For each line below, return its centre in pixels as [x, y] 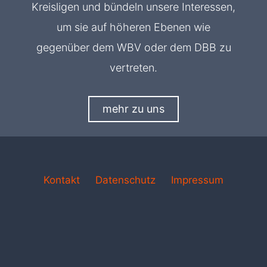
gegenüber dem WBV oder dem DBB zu [133, 47]
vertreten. [133, 67]
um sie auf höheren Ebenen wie [133, 27]
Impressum [197, 180]
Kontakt [62, 180]
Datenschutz [125, 180]
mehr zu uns [133, 108]
